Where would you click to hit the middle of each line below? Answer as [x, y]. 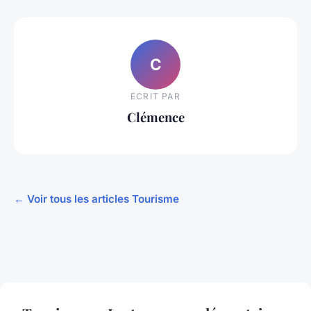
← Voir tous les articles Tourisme [96, 199]
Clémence [155, 117]
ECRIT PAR [155, 96]
